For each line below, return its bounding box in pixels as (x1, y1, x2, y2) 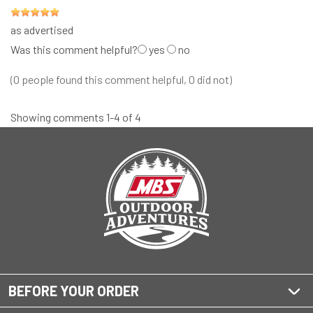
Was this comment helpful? (10, 43, 138, 57)
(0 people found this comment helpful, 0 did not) (10, 73, 232, 87)
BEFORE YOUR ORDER (8, 282, 139, 299)
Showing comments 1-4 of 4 (10, 110, 141, 124)
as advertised (10, 23, 73, 37)
